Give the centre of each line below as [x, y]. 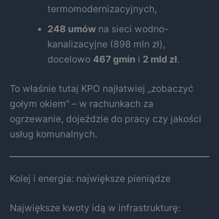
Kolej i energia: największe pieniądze [90, 178]
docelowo [70, 59]
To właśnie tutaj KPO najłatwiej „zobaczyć [102, 88]
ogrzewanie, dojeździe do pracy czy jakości [106, 119]
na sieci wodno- [132, 29]
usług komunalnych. [54, 134]
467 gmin [114, 59]
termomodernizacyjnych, [102, 9]
